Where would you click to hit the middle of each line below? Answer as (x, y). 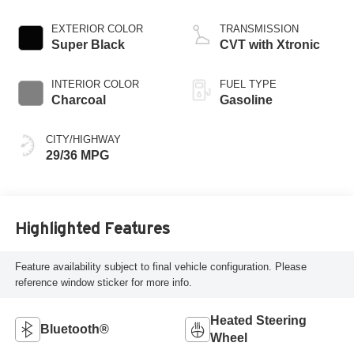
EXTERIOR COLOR (97, 29)
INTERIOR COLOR (95, 85)
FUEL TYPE (248, 85)
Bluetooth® (74, 330)
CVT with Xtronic (270, 45)
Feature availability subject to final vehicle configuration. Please (160, 266)
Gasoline (246, 100)
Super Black (88, 45)
